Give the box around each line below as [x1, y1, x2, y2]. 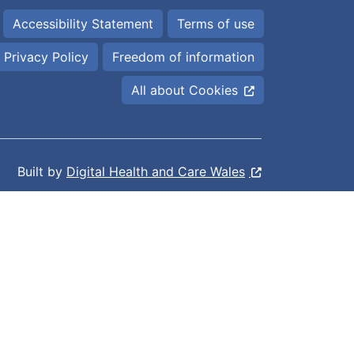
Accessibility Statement [13, 16, 153, 32]
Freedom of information [112, 49, 254, 65]
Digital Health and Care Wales [66, 164, 245, 179]
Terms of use [177, 16, 254, 32]
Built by [17, 164, 66, 179]
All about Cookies [131, 82, 238, 98]
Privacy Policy [4, 49, 88, 65]
